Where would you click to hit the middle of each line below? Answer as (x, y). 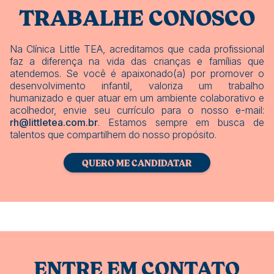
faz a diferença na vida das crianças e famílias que (137, 61)
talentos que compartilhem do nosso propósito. (113, 134)
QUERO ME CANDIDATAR (137, 163)
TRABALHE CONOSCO (137, 18)
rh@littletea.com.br (54, 122)
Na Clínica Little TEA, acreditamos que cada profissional (137, 49)
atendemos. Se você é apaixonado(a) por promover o (137, 73)
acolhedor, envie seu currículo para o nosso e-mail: (137, 110)
